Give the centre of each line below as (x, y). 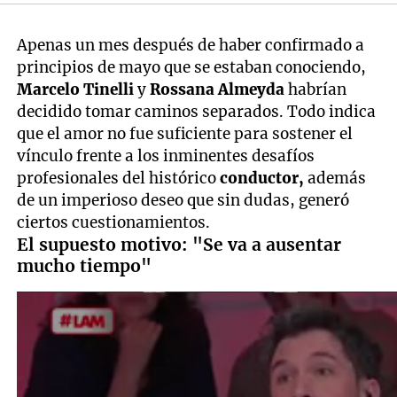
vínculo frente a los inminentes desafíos (166, 156)
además (337, 178)
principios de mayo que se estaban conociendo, (192, 67)
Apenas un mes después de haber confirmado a (191, 45)
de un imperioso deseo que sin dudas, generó (183, 200)
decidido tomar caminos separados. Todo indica (197, 111)
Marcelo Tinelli (76, 89)
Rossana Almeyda (218, 89)
